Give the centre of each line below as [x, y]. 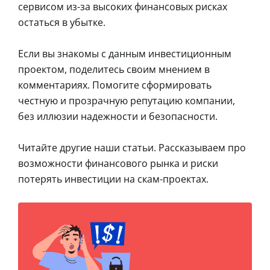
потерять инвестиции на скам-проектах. [113, 179]
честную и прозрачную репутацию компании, [127, 100]
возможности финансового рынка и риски [118, 163]
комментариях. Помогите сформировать [115, 85]
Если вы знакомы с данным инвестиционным [125, 53]
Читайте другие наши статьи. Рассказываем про [132, 147]
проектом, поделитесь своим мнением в [114, 69]
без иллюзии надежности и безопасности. [118, 116]
